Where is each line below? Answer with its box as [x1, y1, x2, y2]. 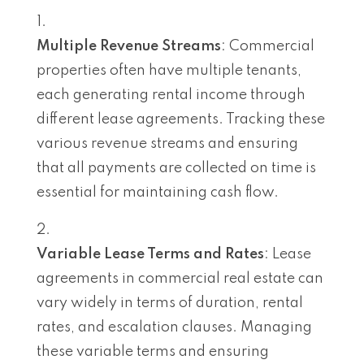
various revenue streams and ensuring [37, 136, 298, 151]
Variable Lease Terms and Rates [37, 246, 264, 262]
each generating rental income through [37, 87, 305, 102]
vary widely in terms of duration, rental [37, 295, 303, 310]
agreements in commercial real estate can [37, 271, 323, 286]
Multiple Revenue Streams [37, 38, 221, 54]
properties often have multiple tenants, [37, 63, 301, 78]
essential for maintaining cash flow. [37, 184, 279, 200]
